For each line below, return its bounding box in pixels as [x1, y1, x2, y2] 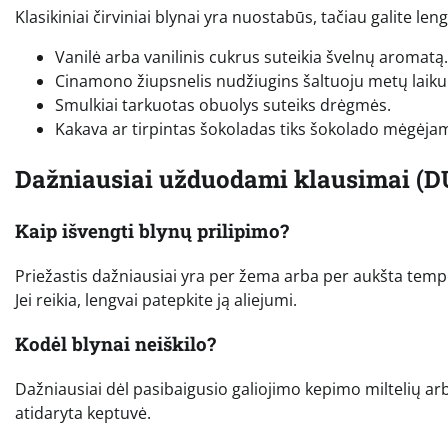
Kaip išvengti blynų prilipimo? [15, 217, 289, 243]
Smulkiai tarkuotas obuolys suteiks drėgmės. [55, 94, 391, 117]
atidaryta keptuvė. [15, 402, 151, 425]
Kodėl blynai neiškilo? [15, 331, 216, 357]
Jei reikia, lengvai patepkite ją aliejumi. [15, 288, 297, 311]
